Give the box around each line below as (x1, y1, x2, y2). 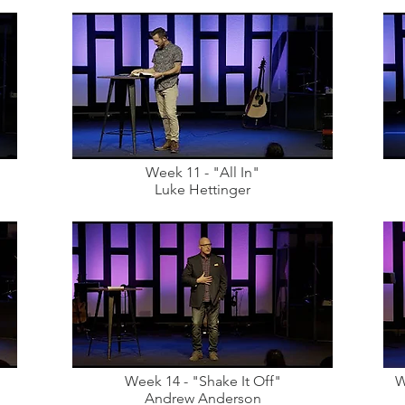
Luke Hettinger (155, 181, 250, 198)
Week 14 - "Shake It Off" (124, 372, 281, 390)
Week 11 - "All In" (146, 164, 259, 181)
